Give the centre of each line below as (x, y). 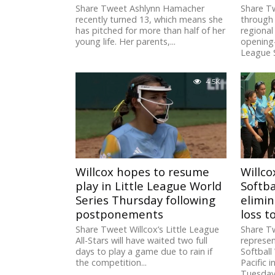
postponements (120, 214)
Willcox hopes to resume (143, 172)
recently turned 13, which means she (149, 20)
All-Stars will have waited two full (142, 241)
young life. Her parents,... (126, 42)
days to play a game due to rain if (144, 252)
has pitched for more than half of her (151, 31)
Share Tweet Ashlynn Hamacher (140, 9)
